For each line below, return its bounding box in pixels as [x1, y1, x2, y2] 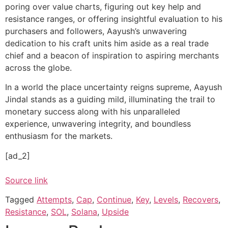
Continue [97, 194, 131, 205]
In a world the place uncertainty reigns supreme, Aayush [5, 82, 222, 93]
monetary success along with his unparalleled [5, 106, 180, 117]
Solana [71, 207, 97, 217]
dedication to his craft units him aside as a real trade [5, 38, 209, 48]
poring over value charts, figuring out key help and [5, 2, 201, 12]
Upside [102, 207, 129, 217]
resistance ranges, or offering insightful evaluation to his [5, 14, 222, 24]
